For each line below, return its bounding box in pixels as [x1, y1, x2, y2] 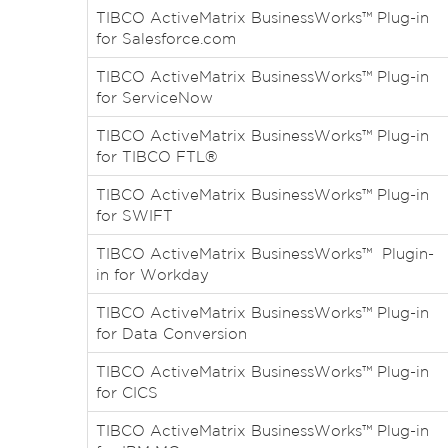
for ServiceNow [96, 89, 213, 106]
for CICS [96, 384, 158, 401]
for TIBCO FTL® [96, 148, 217, 165]
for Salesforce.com [96, 30, 236, 47]
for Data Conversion [96, 325, 247, 342]
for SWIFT [96, 207, 173, 224]
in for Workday [96, 266, 209, 283]
